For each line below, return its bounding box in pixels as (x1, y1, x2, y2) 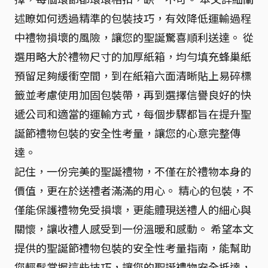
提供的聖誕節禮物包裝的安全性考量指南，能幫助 (14, 240, 251, 255)
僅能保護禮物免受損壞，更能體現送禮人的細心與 (14, 202, 251, 217)
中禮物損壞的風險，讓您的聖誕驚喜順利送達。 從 (14, 29, 254, 45)
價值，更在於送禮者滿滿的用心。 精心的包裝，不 (14, 182, 254, 198)
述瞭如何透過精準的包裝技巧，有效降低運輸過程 (14, 10, 251, 26)
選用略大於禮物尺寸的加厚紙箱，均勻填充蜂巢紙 (14, 48, 251, 64)
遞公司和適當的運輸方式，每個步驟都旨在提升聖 (14, 106, 251, 121)
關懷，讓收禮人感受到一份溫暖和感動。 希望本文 (14, 221, 254, 236)
